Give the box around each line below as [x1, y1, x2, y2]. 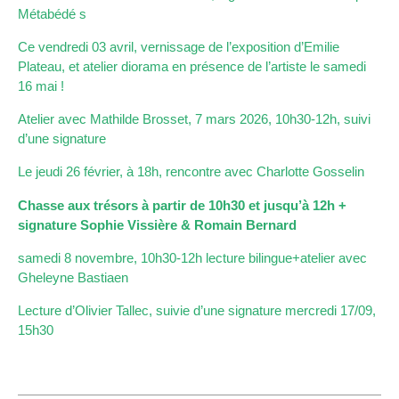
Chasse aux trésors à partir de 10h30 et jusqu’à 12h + [18, 197, 346, 213]
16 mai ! [18, 77, 64, 94]
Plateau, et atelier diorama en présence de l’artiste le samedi [18, 58, 366, 74]
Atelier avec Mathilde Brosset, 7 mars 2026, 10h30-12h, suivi [18, 111, 370, 127]
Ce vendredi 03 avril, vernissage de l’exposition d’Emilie [18, 38, 339, 54]
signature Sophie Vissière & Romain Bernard [18, 216, 297, 232]
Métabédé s [18, 5, 86, 21]
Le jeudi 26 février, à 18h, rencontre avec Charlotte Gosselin [18, 164, 364, 180]
